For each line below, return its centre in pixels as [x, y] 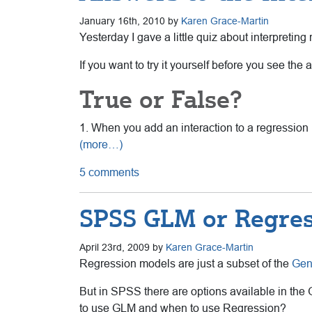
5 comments [109, 172]
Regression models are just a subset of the [186, 263]
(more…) [101, 144]
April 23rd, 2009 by [123, 247]
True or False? [161, 99]
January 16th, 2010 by [130, 21]
